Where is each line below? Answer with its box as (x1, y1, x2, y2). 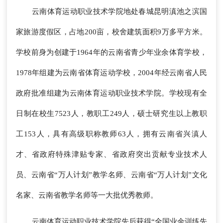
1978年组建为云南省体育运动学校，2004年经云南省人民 (16, 69, 207, 77)
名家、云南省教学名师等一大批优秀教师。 (16, 191, 158, 200)
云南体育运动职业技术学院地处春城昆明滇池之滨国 (32, 7, 207, 16)
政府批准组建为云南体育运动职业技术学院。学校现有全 (16, 89, 207, 98)
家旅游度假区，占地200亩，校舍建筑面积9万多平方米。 (16, 28, 207, 36)
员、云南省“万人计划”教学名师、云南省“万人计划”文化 (16, 171, 207, 179)
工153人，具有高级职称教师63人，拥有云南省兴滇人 (16, 130, 207, 138)
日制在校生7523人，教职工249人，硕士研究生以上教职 (16, 110, 207, 118)
